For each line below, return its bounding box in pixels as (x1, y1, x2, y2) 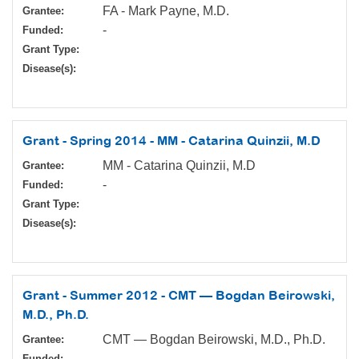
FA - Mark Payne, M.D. (103, 4, 229, 18)
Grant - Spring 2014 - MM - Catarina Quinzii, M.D (22, 133, 321, 148)
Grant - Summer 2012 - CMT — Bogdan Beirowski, (22, 288, 335, 303)
